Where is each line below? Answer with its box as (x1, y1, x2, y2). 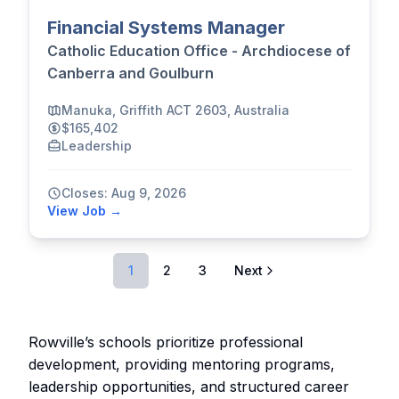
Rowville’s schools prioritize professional (28, 332, 303, 351)
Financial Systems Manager (47, 16, 285, 38)
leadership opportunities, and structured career (28, 377, 349, 395)
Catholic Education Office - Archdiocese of (47, 41, 351, 60)
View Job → (47, 202, 122, 218)
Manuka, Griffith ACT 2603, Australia (61, 102, 289, 118)
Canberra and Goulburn (47, 63, 214, 82)
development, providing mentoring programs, (28, 354, 335, 373)
